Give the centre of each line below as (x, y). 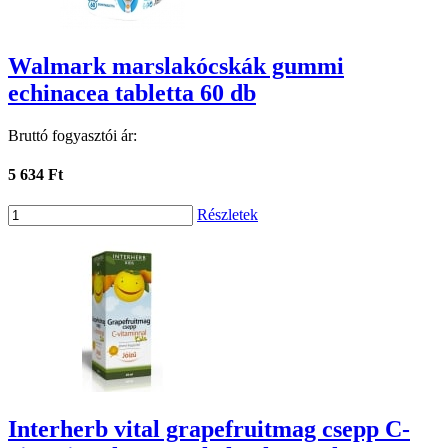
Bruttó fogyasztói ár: (72, 135)
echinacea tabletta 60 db (132, 93)
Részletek (227, 215)
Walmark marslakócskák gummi (176, 66)
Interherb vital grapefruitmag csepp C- (209, 429)
